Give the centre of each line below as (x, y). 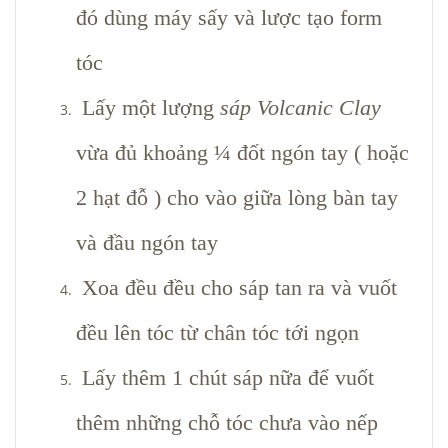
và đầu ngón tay (147, 242)
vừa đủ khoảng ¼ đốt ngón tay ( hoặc (242, 152)
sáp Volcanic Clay (300, 107)
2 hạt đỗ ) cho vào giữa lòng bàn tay (237, 197)
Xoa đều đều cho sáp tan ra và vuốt (236, 287)
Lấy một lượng (148, 107)
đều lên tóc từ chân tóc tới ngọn (217, 332)
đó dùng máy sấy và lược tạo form (229, 17)
